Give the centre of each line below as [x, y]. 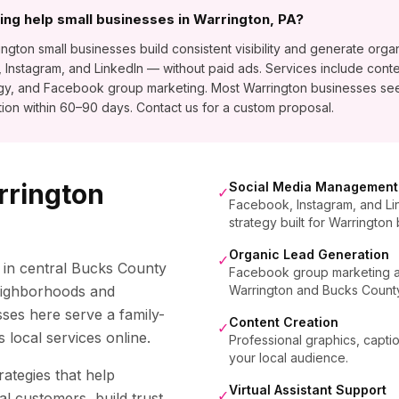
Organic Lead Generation [309, 254]
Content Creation [284, 322]
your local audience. [289, 358]
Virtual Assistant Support [308, 390]
